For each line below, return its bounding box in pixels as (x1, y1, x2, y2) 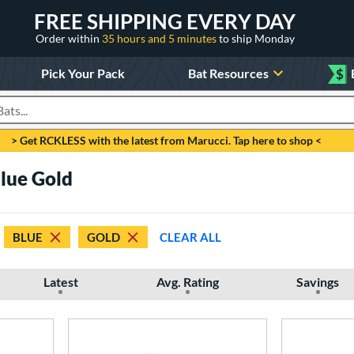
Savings (296, 274, 340, 289)
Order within (35, 31, 102, 45)
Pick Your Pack (40, 65, 125, 81)
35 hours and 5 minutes (101, 31, 219, 45)
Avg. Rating (156, 274, 219, 289)
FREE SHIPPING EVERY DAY (34, 8, 296, 34)
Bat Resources (188, 65, 269, 81)
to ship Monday (218, 31, 295, 45)
